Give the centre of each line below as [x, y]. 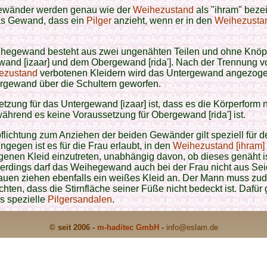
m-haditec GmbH [128, 227]
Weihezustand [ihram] [219, 146]
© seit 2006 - [73, 227]
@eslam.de [198, 227]
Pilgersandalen [80, 199]
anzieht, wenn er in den [163, 21]
